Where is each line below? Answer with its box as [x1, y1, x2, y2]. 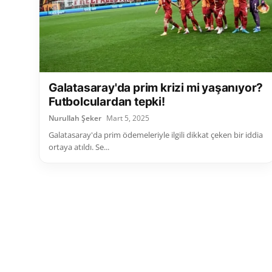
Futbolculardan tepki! [49, 95, 165, 109]
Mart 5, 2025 [106, 113, 149, 124]
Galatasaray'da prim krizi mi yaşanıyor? [49, 81, 263, 95]
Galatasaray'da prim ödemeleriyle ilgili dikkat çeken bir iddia [49, 129, 263, 141]
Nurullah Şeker [49, 113, 101, 124]
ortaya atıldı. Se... [49, 141, 109, 153]
